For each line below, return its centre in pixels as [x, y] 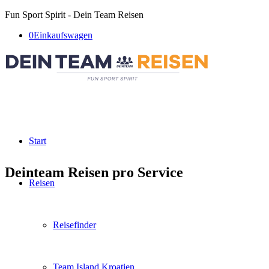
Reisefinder [74, 225]
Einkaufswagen [63, 35]
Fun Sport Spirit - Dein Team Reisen [74, 15]
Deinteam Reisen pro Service [94, 172]
